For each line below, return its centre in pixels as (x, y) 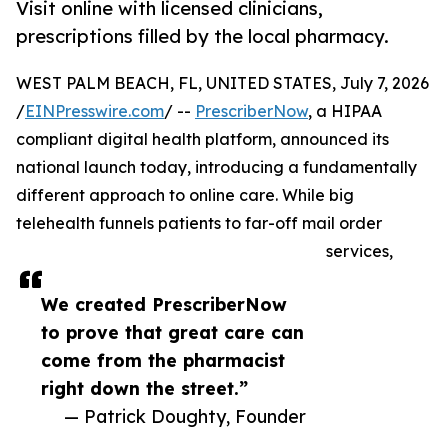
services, (359, 251)
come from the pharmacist (163, 360)
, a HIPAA (345, 111)
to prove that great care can (172, 332)
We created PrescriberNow (164, 304)
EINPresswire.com (94, 111)
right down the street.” (144, 388)
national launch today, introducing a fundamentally (216, 167)
